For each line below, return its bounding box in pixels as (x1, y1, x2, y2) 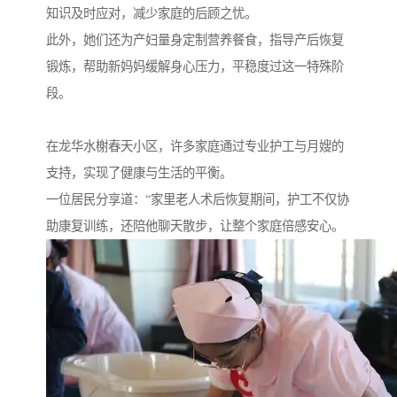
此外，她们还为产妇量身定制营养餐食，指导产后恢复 (46, 33, 344, 48)
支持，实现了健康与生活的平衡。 (46, 166, 232, 181)
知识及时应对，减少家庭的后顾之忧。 (46, 6, 257, 21)
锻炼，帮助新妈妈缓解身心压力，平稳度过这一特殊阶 (46, 59, 344, 74)
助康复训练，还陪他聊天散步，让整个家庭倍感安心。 (46, 219, 344, 234)
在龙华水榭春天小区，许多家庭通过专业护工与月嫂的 (46, 139, 344, 154)
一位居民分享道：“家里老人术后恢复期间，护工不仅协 (46, 192, 349, 207)
